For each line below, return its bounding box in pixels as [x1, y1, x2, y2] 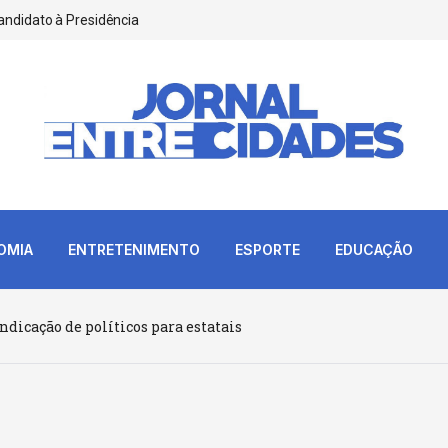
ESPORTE [234, 241, 300, 258]
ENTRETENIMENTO [67, 241, 200, 258]
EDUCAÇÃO [334, 241, 413, 258]
